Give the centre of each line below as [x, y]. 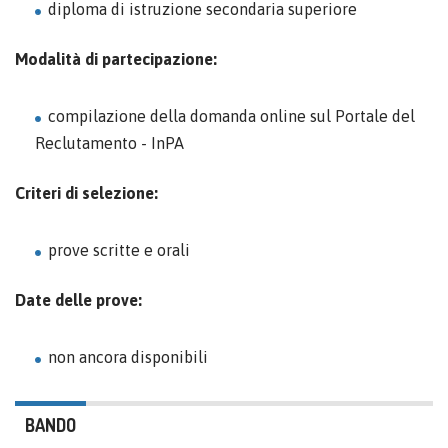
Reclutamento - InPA [109, 143]
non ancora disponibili [128, 357]
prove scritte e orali [119, 250]
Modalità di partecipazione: [116, 59]
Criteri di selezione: [86, 193]
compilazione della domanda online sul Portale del [231, 116]
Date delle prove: [78, 300]
